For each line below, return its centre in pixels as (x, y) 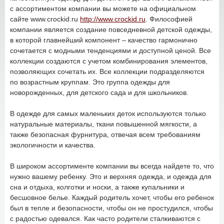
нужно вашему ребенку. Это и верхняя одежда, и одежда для (111, 176)
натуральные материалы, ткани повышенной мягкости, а (103, 124)
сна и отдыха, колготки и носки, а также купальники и (97, 187)
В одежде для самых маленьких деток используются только (108, 113)
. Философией (169, 19)
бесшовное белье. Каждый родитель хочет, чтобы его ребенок (112, 197)
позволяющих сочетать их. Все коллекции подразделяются (107, 71)
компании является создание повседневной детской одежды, (111, 29)
